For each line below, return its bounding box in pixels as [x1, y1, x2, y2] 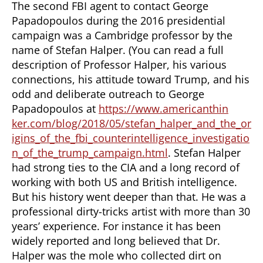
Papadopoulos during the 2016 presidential [12, 13, 225, 28]
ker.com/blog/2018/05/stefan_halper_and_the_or [12, 116, 251, 130]
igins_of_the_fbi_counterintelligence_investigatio [12, 130, 249, 145]
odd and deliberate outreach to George [12, 86, 204, 101]
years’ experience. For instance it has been [12, 218, 221, 233]
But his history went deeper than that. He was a [12, 189, 246, 204]
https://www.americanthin [99, 101, 228, 116]
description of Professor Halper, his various [12, 57, 227, 72]
